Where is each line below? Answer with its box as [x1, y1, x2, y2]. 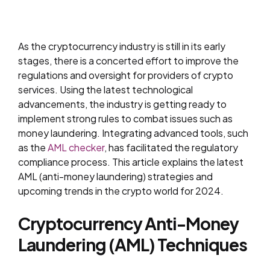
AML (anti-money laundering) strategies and [18, 170, 213, 183]
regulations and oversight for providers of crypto [18, 69, 233, 81]
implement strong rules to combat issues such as [18, 112, 233, 125]
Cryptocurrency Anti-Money [18, 213, 239, 234]
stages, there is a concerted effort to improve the [18, 54, 239, 67]
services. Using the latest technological [18, 83, 193, 96]
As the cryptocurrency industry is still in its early [18, 40, 225, 52]
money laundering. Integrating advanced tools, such [18, 127, 248, 139]
